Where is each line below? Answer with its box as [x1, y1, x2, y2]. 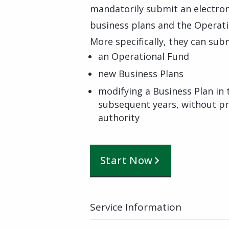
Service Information [90, 200, 181, 214]
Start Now [100, 153, 153, 167]
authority [98, 111, 140, 124]
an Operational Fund [98, 50, 189, 62]
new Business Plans [98, 67, 184, 80]
